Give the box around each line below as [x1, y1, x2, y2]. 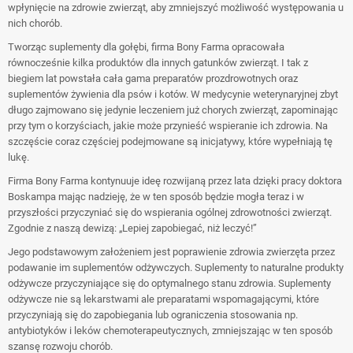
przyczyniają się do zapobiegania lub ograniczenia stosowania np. [8, 309, 298, 321]
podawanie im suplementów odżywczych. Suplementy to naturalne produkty [8, 262, 344, 273]
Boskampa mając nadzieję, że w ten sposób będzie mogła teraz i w [8, 191, 304, 203]
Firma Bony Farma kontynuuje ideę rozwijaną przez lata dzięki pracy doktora [8, 175, 342, 187]
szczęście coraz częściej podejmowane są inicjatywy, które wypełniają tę [8, 136, 333, 147]
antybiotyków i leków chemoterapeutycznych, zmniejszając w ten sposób [8, 325, 333, 336]
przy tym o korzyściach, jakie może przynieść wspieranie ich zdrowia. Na [8, 120, 328, 132]
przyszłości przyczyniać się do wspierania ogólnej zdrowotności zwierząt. [8, 206, 332, 218]
